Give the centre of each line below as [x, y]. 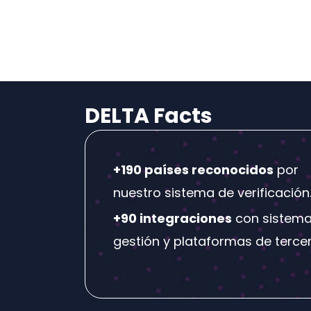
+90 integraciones [173, 219]
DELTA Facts [149, 116]
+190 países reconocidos [193, 170]
